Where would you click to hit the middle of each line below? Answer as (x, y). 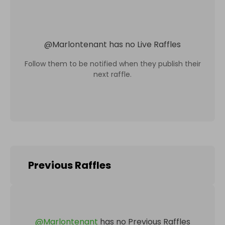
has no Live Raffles (145, 44)
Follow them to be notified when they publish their (113, 64)
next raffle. (113, 74)
